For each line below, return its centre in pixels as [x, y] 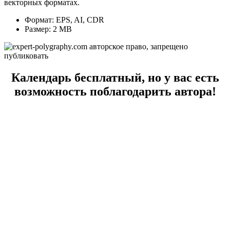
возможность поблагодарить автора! [115, 91]
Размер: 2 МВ [48, 29]
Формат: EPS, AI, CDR [64, 20]
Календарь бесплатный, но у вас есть [115, 77]
